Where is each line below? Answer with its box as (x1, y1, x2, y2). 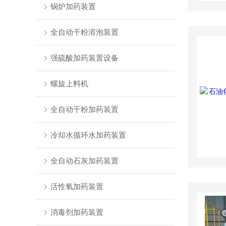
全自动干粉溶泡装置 (50, 28, 119, 36)
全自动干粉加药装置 (50, 105, 119, 114)
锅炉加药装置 (50, 2, 96, 11)
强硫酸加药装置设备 (50, 53, 119, 62)
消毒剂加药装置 (50, 208, 103, 216)
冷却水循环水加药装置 (50, 131, 126, 139)
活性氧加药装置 (50, 182, 103, 191)
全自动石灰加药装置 (50, 156, 119, 165)
